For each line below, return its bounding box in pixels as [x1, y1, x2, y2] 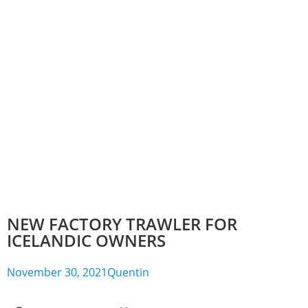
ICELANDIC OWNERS [7, 229, 166, 252]
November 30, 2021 [7, 265, 107, 280]
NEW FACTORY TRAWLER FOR [7, 212, 237, 236]
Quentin [107, 265, 149, 280]
